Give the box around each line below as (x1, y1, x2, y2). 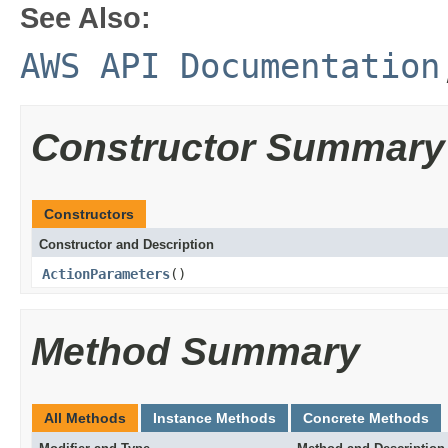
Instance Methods (153, 410, 276, 426)
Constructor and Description (39, 237, 214, 252)
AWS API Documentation (20, 46, 440, 86)
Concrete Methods (303, 410, 429, 426)
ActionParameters (42, 266, 170, 282)
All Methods (44, 410, 126, 426)
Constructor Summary (31, 126, 445, 169)
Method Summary (31, 330, 360, 373)
